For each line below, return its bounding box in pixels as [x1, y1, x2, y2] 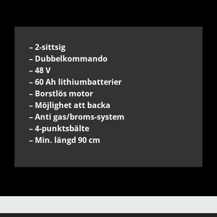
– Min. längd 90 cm [29, 134, 100, 145]
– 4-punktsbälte [29, 123, 89, 134]
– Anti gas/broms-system [29, 111, 124, 122]
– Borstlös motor [29, 88, 93, 99]
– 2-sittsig [29, 41, 65, 52]
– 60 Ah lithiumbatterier [29, 76, 122, 87]
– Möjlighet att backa [29, 99, 110, 110]
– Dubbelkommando [29, 53, 108, 64]
